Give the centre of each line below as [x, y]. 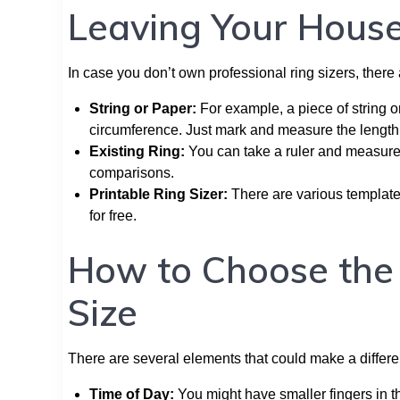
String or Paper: [143, 108]
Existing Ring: [137, 151]
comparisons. [132, 172]
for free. [113, 215]
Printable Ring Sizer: [158, 194]
